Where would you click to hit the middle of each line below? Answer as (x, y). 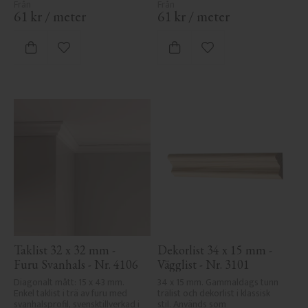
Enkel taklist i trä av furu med (70, 294)
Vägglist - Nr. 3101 (203, 265)
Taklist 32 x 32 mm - (65, 250)
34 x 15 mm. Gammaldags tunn (218, 283)
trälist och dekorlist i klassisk (214, 294)
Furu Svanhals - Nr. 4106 (76, 265)
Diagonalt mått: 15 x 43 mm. (69, 283)
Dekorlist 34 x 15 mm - (215, 250)
